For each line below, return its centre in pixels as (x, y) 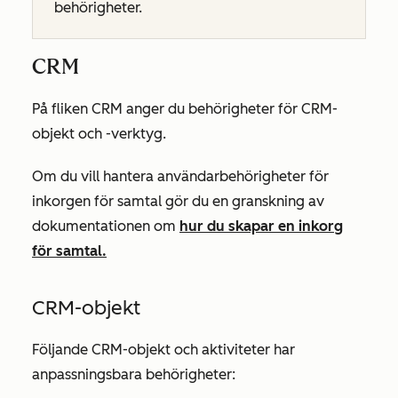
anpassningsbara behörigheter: (134, 374)
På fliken (62, 109)
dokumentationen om (106, 226)
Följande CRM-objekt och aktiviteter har (163, 350)
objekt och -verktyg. (99, 134)
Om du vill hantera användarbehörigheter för (180, 176)
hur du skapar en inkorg (261, 226)
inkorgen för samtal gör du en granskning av (178, 201)
